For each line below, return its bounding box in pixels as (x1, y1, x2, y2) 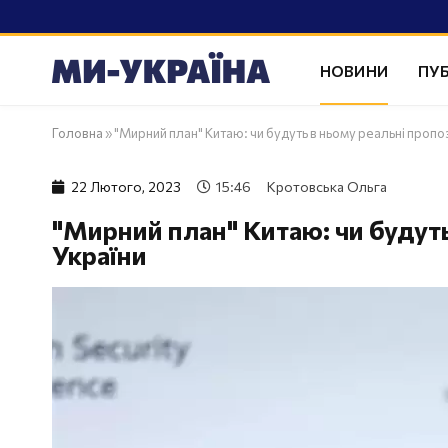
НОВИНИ (320, 60, 388, 80)
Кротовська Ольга (267, 178, 387, 195)
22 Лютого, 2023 (71, 178, 181, 195)
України (52, 239, 147, 270)
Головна (52, 125, 103, 141)
